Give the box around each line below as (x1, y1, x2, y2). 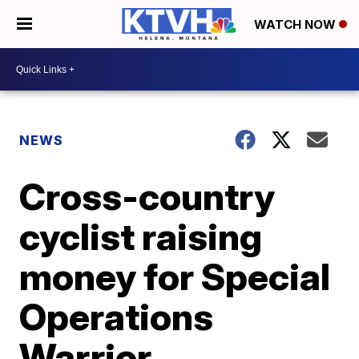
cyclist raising (19, 214, 263, 259)
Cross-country (19, 174, 276, 219)
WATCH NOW (254, 17, 339, 33)
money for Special (19, 254, 331, 299)
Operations (19, 294, 214, 339)
